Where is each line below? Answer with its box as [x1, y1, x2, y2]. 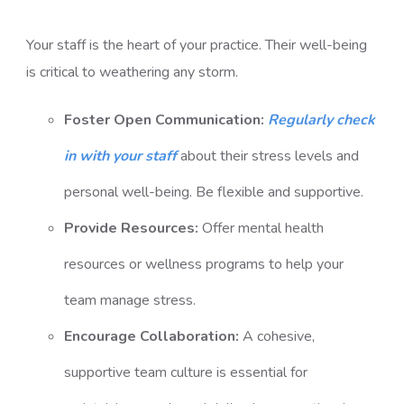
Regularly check [267, 110, 375, 130]
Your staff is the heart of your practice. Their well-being [26, 35, 368, 55]
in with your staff [63, 146, 177, 166]
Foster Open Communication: [63, 110, 264, 130]
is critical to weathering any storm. [26, 62, 239, 82]
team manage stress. [63, 290, 196, 310]
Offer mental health [201, 218, 324, 238]
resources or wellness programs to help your [63, 254, 344, 274]
